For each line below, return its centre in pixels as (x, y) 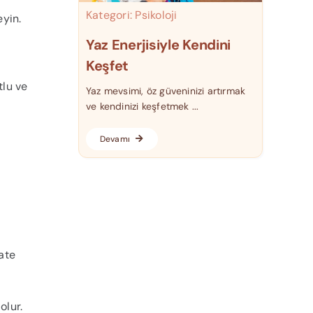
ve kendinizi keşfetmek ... (142, 107)
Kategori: (110, 15)
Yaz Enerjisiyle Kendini (158, 45)
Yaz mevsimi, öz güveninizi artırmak (166, 91)
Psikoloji (156, 15)
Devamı (115, 139)
